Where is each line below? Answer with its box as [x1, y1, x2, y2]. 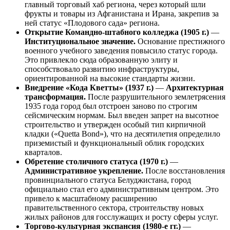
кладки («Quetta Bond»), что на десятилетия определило [25, 129, 220, 139]
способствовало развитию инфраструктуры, [25, 65, 179, 74]
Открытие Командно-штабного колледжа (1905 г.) [25, 28, 209, 37]
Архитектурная [166, 83, 224, 92]
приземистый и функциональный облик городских [25, 139, 204, 148]
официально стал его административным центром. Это [25, 185, 219, 194]
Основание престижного [136, 37, 225, 46]
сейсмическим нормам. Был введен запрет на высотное [25, 111, 219, 120]
